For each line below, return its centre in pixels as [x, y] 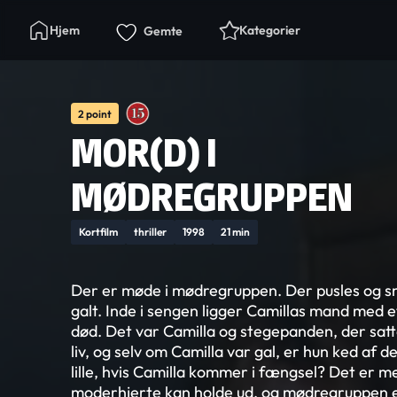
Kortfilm [98, 232]
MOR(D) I [144, 153]
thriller [150, 232]
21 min [235, 232]
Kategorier [270, 30]
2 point [95, 113]
